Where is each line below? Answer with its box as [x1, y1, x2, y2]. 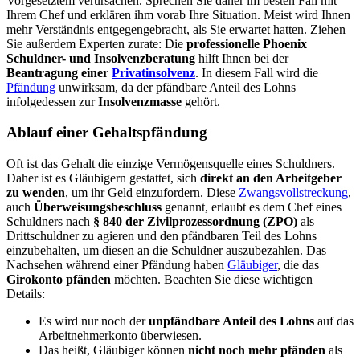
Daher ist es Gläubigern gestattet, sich [6, 171, 200, 186]
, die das [277, 258, 319, 272]
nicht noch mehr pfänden [188, 343, 325, 358]
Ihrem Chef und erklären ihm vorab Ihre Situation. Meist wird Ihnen [6, 7, 350, 22]
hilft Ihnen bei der [195, 51, 288, 65]
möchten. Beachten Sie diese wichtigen [111, 272, 313, 287]
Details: [6, 287, 45, 301]
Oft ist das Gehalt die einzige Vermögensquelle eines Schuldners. [6, 157, 335, 171]
